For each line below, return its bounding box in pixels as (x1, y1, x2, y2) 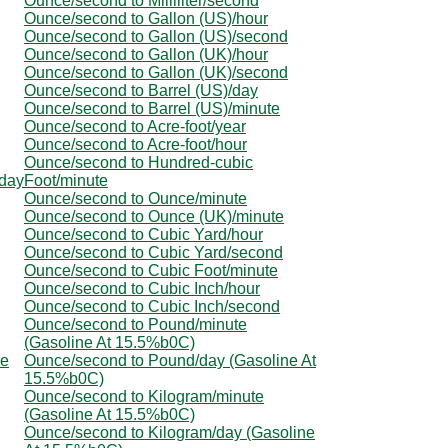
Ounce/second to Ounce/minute (24, 189, 247, 207)
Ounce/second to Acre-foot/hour (24, 135, 247, 153)
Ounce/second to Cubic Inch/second (24, 297, 280, 315)
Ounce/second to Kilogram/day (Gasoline (24, 423, 315, 441)
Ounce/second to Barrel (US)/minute (24, 99, 280, 117)
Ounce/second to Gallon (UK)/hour (24, 45, 268, 63)
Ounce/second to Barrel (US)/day (24, 81, 258, 99)
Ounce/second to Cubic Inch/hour (24, 279, 260, 297)
